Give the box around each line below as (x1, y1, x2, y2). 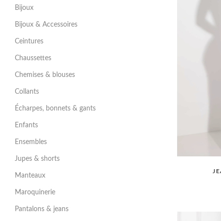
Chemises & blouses (15, 72, 75, 78)
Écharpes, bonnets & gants (15, 105, 96, 112)
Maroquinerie (15, 189, 55, 196)
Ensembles (15, 139, 47, 146)
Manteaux (15, 172, 45, 179)
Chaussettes (15, 55, 51, 62)
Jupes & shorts (15, 155, 60, 162)
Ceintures (15, 38, 43, 45)
